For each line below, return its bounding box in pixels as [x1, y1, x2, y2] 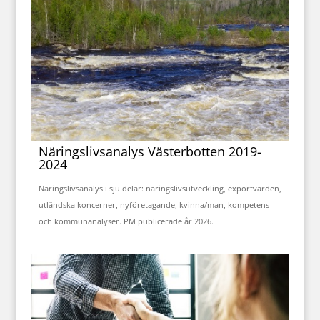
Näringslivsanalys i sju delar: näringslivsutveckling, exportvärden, [38, 183, 281, 194]
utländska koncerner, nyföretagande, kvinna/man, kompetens [38, 199, 269, 211]
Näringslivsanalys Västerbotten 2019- [38, 143, 261, 161]
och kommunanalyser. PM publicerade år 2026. [38, 216, 214, 227]
